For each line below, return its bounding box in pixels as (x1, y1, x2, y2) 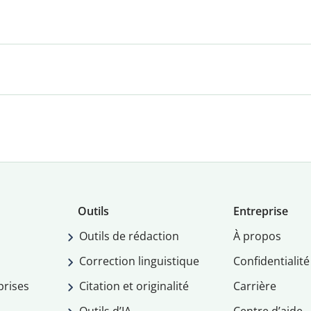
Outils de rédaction (79, 228, 180, 244)
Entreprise (233, 203, 288, 219)
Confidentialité (233, 253, 310, 269)
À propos (233, 228, 281, 244)
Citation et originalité (79, 278, 190, 294)
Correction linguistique (79, 253, 200, 269)
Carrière (233, 278, 276, 294)
